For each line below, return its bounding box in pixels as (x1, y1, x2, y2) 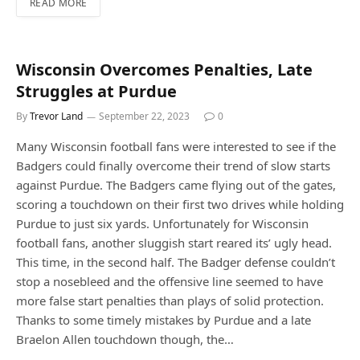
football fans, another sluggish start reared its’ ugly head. (16, 235, 332, 252)
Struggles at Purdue (16, 80, 177, 103)
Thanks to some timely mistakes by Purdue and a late (16, 312, 311, 329)
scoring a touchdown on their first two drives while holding (16, 196, 344, 213)
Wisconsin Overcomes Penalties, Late (16, 59, 313, 81)
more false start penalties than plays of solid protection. (16, 292, 324, 309)
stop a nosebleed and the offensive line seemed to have (16, 273, 323, 290)
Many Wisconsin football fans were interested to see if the (16, 138, 336, 155)
